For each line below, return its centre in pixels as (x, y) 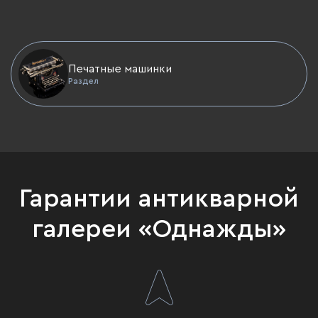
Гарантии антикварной (159, 199)
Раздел (83, 81)
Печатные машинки (120, 68)
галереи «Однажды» (159, 229)
